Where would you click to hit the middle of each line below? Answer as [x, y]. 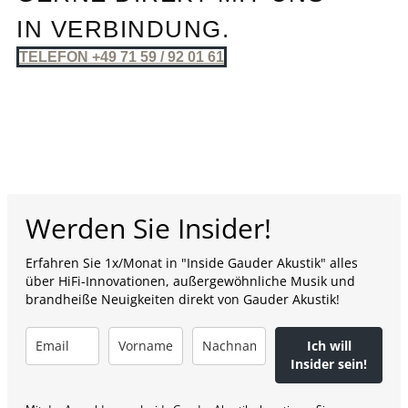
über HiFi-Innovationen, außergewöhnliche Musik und [190, 281]
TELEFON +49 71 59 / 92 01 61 [122, 57]
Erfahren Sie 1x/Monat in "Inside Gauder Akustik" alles [192, 263]
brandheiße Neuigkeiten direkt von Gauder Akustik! [183, 299]
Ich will [329, 346]
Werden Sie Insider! [148, 228]
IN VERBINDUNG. [123, 29]
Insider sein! [329, 364]
